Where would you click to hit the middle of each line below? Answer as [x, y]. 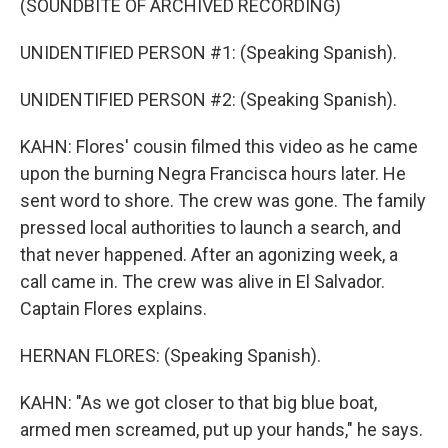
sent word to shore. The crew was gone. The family [223, 200]
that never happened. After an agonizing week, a [209, 254]
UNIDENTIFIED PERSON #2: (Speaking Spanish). [208, 99]
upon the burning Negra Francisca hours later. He [213, 173]
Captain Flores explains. [113, 308]
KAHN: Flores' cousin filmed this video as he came [219, 146]
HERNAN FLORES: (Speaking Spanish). [170, 355]
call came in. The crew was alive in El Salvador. [202, 281]
